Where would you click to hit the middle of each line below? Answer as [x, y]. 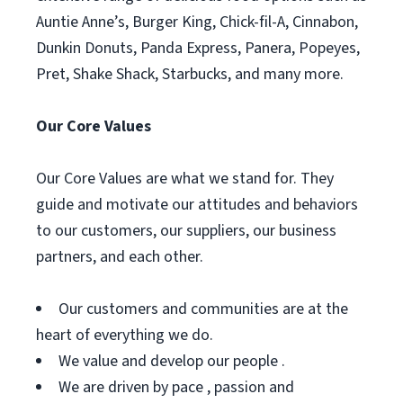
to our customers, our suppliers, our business [186, 231]
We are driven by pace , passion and [176, 387]
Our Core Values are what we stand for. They [185, 179]
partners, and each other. [120, 257]
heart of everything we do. [125, 335]
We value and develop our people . [172, 361]
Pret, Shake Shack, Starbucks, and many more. [190, 74]
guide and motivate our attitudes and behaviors [197, 205]
